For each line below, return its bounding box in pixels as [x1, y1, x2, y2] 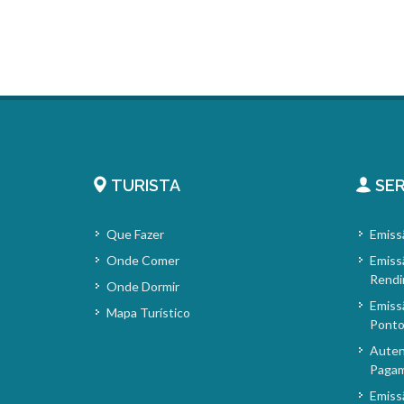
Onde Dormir [106, 279, 179, 294]
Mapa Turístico [106, 305, 190, 320]
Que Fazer [106, 226, 164, 242]
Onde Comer [106, 252, 179, 268]
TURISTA [107, 176, 180, 195]
